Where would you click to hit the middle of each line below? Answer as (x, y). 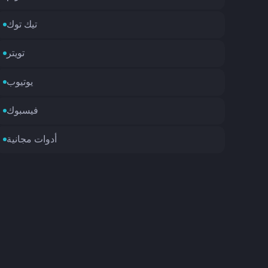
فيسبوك (22, 111)
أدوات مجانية (31, 140)
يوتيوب (19, 82)
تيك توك (22, 25)
